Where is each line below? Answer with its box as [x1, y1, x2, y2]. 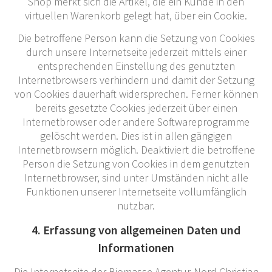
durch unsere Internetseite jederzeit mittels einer [25, 44, 246, 59]
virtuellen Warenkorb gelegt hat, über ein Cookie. [25, 8, 247, 22]
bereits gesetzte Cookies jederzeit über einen [35, 100, 237, 115]
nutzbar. [117, 198, 155, 212]
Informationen [98, 239, 174, 255]
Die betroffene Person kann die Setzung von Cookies [17, 30, 255, 45]
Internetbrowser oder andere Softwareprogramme [22, 114, 250, 129]
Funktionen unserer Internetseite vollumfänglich [25, 184, 246, 199]
